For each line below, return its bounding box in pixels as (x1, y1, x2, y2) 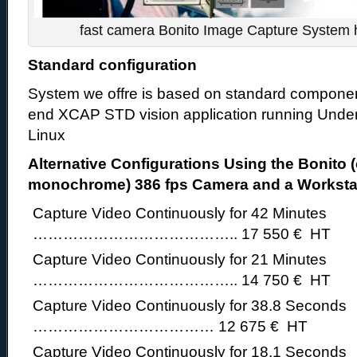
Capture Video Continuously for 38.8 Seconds (33, 297, 347, 314)
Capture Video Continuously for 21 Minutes (33, 251, 327, 268)
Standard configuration (28, 57, 197, 73)
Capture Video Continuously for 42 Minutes (33, 205, 327, 222)
